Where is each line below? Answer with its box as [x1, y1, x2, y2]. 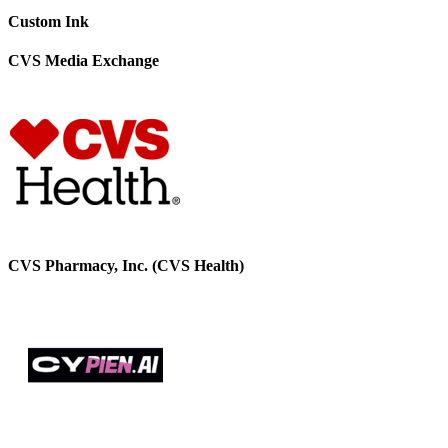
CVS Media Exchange [8, 52, 159, 70]
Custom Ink [8, 13, 89, 31]
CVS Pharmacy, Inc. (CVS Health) [8, 256, 244, 274]
